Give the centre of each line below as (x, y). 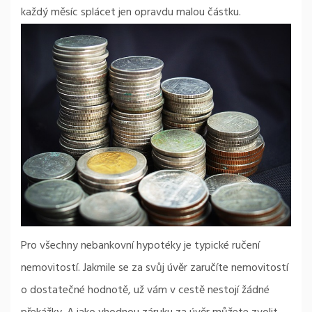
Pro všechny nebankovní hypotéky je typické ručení (140, 245)
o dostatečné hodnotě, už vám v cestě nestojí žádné (145, 290)
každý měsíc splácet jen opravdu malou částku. (131, 12)
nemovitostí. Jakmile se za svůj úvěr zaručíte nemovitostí (155, 268)
